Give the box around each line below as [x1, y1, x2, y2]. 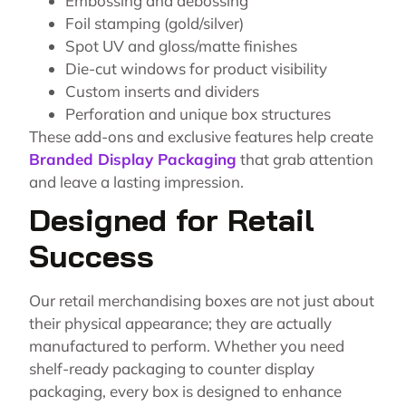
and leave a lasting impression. [29, 172, 244, 192]
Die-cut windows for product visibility [65, 59, 327, 79]
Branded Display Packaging [29, 150, 237, 169]
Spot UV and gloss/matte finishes [65, 36, 297, 56]
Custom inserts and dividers [65, 82, 259, 101]
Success [29, 237, 154, 276]
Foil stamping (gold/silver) [65, 14, 244, 34]
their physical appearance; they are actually [29, 314, 332, 333]
